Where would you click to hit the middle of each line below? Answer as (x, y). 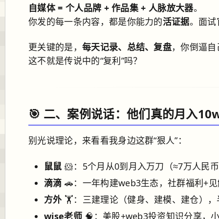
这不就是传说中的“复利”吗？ (85, 61)
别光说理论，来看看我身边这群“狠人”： (108, 140)
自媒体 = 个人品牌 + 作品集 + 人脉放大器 (111, 8)
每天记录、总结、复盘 (127, 47)
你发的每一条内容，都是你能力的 (96, 22)
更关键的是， (55, 47)
